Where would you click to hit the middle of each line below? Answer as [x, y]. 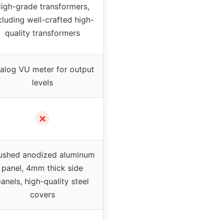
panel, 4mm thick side [42, 168]
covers [42, 195]
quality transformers [42, 33]
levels [42, 83]
